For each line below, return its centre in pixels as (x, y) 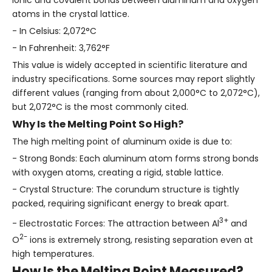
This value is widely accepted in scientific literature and (130, 65)
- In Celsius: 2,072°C (54, 31)
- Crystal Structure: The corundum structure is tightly (126, 189)
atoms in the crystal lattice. (71, 14)
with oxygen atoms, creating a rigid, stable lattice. (118, 172)
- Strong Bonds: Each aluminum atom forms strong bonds (135, 158)
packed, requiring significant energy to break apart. (121, 203)
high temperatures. (53, 253)
